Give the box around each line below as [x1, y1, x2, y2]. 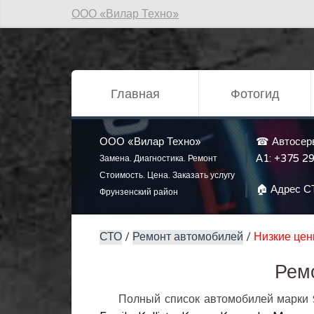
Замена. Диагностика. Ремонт [100, 153, 217, 163]
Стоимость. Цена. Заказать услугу [100, 170, 235, 180]
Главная [110, 86, 160, 102]
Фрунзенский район [100, 187, 178, 197]
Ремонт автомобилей [132, 230, 243, 244]
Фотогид [230, 86, 280, 102]
